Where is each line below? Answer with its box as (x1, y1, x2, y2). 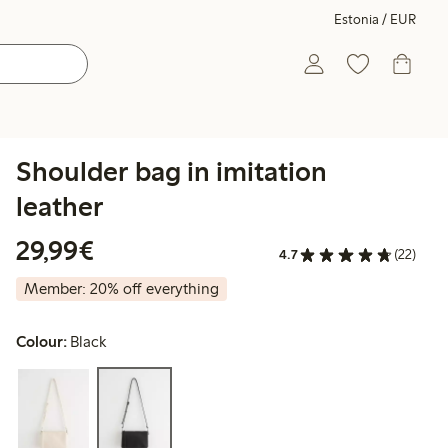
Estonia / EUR (334, 11, 416, 28)
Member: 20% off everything (24, 279, 219, 299)
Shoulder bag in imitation (16, 154, 327, 188)
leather (16, 189, 104, 223)
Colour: (16, 332, 67, 352)
